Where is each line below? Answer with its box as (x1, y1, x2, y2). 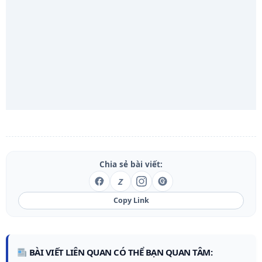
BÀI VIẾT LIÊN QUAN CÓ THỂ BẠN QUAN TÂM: (27, 246, 213, 258)
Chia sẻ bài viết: (99, 159, 163, 170)
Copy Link (113, 195, 149, 206)
